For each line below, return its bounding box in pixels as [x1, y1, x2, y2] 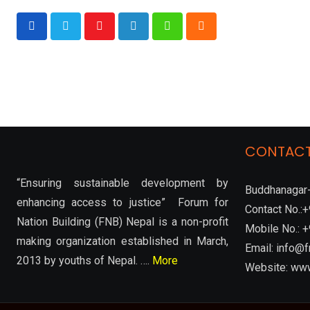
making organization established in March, [17, 234, 228, 248]
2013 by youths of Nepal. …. [17, 253, 152, 267]
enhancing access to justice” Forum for [17, 195, 228, 209]
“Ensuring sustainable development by [17, 176, 228, 190]
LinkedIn [132, 28, 174, 42]
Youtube [98, 28, 138, 42]
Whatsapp [166, 28, 215, 42]
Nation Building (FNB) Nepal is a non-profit [17, 215, 228, 228]
